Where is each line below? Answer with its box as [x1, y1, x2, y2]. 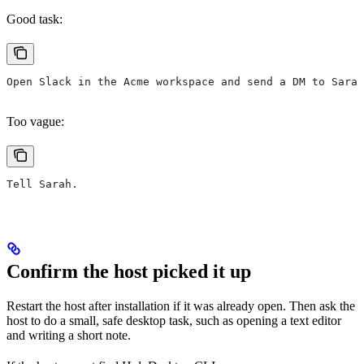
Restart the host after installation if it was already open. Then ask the [6, 299, 355, 314]
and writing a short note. [6, 328, 131, 343]
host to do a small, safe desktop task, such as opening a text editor [6, 314, 341, 328]
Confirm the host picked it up [6, 261, 251, 283]
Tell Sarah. [6, 178, 78, 191]
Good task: [6, 12, 63, 27]
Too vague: [6, 115, 64, 129]
